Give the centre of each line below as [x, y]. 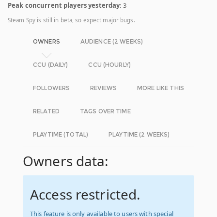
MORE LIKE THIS [161, 88]
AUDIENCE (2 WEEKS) [112, 42]
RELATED [46, 111]
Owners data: [66, 161]
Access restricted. [85, 194]
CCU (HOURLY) [109, 65]
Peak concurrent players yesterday [64, 6]
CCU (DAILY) [51, 65]
